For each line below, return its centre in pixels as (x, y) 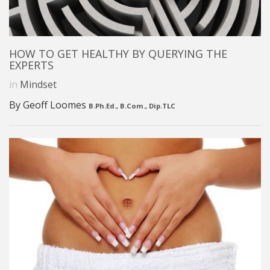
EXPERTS (31, 65)
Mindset (38, 85)
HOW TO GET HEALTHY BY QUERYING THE (118, 54)
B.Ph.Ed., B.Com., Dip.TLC (132, 106)
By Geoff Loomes (49, 105)
